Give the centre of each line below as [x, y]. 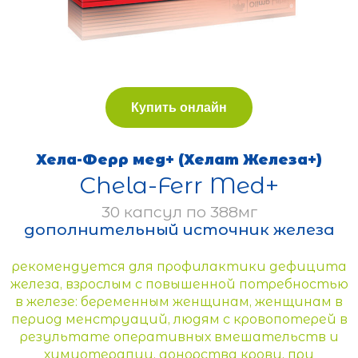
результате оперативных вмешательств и [179, 336]
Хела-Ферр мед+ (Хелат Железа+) [179, 159]
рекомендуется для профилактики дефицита [179, 266]
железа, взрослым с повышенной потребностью [179, 284]
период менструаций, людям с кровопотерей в [179, 319]
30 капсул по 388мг [179, 211]
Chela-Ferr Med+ [179, 185]
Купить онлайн [179, 107]
